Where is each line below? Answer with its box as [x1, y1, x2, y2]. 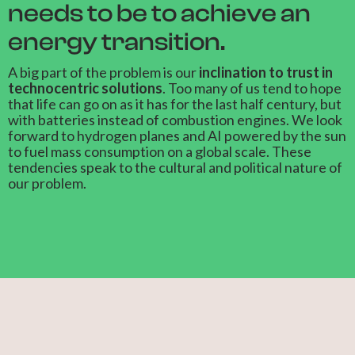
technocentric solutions [8, 79, 162, 97]
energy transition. [8, 28, 225, 56]
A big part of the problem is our [8, 63, 199, 81]
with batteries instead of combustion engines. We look [8, 111, 342, 128]
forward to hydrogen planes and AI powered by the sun [8, 127, 346, 144]
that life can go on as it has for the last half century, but [8, 95, 342, 113]
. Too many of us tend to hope [162, 79, 342, 97]
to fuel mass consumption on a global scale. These [8, 143, 311, 160]
